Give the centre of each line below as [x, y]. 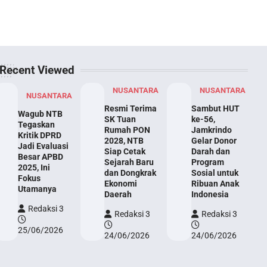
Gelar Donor [214, 140]
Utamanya [37, 189]
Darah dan [210, 151]
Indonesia [210, 194]
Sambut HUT [215, 108]
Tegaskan [36, 124]
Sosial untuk [215, 173]
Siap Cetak [125, 151]
